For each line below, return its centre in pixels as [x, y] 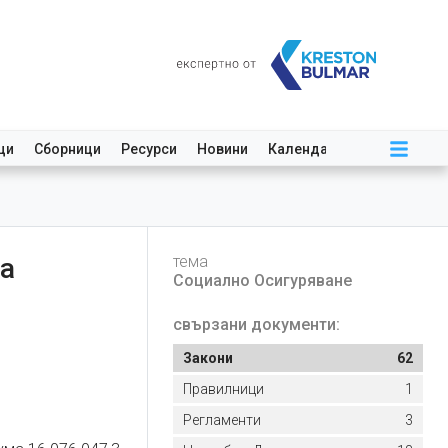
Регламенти [222, 420]
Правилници [223, 389]
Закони [208, 358]
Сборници [67, 149]
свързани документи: [256, 324]
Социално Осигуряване [262, 280]
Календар [301, 149]
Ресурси [148, 149]
